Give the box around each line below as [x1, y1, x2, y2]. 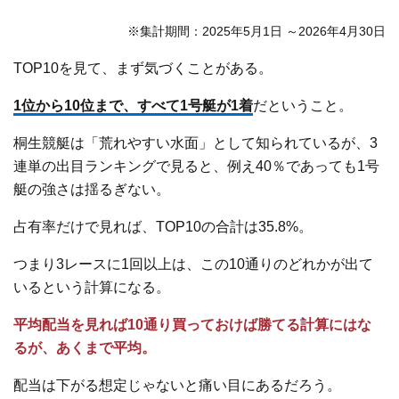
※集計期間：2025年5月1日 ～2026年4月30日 [126, 24, 386, 39]
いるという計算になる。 [13, 280, 171, 296]
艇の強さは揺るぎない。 [13, 182, 171, 198]
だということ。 [253, 98, 354, 114]
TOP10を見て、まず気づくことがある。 [13, 61, 273, 77]
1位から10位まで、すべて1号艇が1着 [13, 98, 254, 114]
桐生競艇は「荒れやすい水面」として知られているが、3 [13, 135, 379, 151]
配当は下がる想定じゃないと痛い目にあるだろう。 [13, 378, 342, 394]
